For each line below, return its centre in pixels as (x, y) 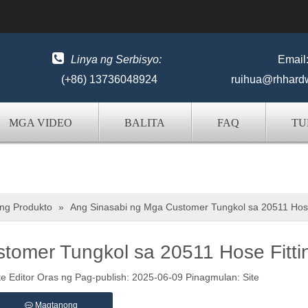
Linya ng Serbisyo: (117, 59)
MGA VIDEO (41, 123)
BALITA (145, 123)
